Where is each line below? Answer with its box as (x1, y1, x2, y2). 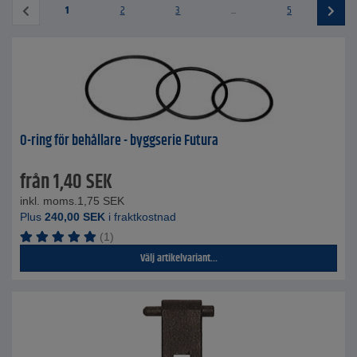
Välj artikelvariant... (139, 249, 218, 267)
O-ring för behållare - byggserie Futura (20, 130, 218, 152)
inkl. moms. (20, 194, 77, 207)
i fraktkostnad (105, 210, 176, 223)
